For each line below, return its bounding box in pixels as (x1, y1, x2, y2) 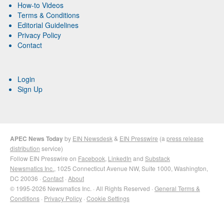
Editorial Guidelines (17, 19, 78, 30)
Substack (145, 153, 170, 162)
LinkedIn (108, 153, 131, 162)
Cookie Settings (86, 193, 129, 202)
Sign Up (17, 83, 42, 94)
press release (166, 133, 203, 142)
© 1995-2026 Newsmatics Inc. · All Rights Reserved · (10, 183, 154, 192)
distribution (10, 143, 40, 152)
